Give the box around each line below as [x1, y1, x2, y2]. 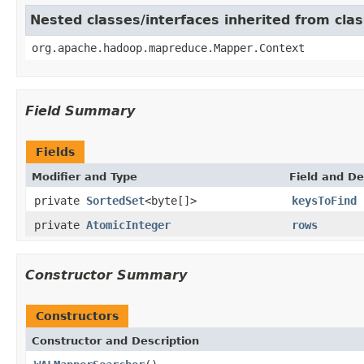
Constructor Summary [25, 266, 187, 283]
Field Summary [25, 102, 135, 119]
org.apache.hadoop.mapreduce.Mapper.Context [32, 41, 305, 54]
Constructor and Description [32, 334, 199, 347]
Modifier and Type [32, 170, 137, 183]
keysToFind [292, 193, 357, 207]
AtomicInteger [86, 218, 171, 232]
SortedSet [86, 193, 145, 207]
